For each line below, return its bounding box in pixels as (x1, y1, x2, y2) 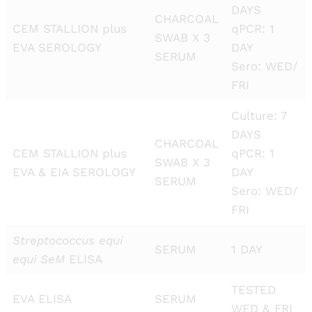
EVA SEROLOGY (12, 40, 102, 54)
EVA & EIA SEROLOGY (12, 165, 136, 179)
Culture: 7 (231, 109, 288, 123)
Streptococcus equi (12, 233, 123, 247)
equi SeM (12, 252, 69, 266)
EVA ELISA (12, 292, 72, 306)
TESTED (231, 283, 276, 297)
